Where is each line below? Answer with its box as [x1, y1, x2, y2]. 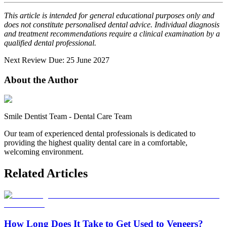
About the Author [4, 74, 78, 85]
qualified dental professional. [4, 39, 96, 48]
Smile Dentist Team [4, 112, 67, 121]
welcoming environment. [4, 147, 84, 157]
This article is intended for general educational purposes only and [4, 11, 214, 20]
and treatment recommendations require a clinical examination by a [4, 29, 220, 39]
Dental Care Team [73, 112, 132, 121]
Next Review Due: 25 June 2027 [4, 56, 109, 65]
